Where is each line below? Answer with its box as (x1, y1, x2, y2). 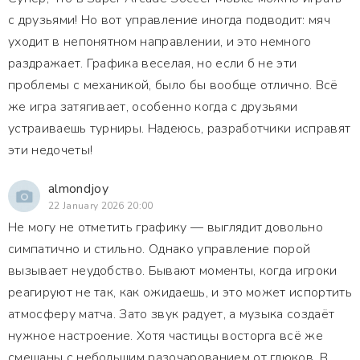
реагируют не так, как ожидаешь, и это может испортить (8, 284, 352, 301)
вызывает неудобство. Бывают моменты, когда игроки (8, 262, 337, 280)
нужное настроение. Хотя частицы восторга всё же (8, 327, 324, 345)
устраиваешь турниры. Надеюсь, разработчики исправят (8, 120, 351, 137)
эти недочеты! (8, 141, 93, 159)
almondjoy (48, 180, 108, 198)
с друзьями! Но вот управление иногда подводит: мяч (8, 11, 331, 29)
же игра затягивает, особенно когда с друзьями (8, 98, 298, 116)
